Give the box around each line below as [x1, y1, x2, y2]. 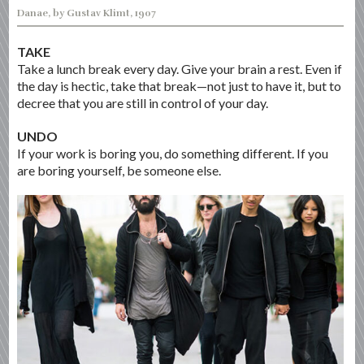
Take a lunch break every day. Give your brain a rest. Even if [17, 61, 343, 76]
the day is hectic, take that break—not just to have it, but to [17, 78, 342, 93]
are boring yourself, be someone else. [17, 162, 222, 178]
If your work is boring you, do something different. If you [17, 145, 329, 161]
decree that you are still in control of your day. [17, 95, 269, 110]
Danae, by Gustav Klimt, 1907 [17, 7, 157, 19]
